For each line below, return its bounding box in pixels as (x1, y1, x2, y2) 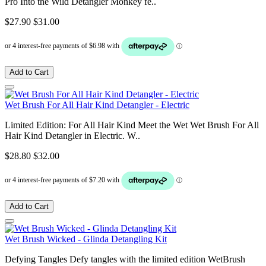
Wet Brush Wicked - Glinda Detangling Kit (5, 233, 167, 244)
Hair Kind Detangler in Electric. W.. (5, 130, 140, 141)
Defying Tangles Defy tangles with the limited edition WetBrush (5, 254, 245, 264)
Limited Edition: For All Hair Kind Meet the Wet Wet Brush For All (5, 119, 259, 130)
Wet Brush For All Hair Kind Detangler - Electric (5, 99, 189, 110)
